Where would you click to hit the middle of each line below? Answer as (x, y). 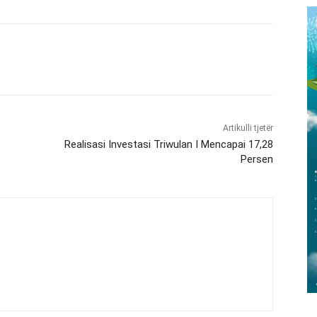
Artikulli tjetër (248, 128)
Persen (257, 159)
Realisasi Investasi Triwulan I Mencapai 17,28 (168, 144)
